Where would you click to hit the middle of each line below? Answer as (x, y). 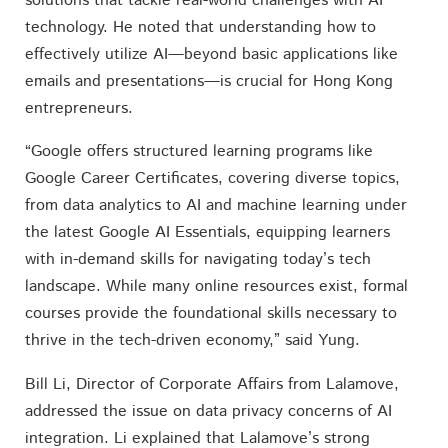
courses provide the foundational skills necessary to (210, 314)
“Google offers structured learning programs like (198, 152)
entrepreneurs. (78, 108)
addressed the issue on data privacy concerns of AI (208, 411)
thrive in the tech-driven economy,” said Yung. (192, 341)
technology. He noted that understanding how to (200, 27)
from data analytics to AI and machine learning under (215, 206)
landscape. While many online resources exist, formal (216, 287)
